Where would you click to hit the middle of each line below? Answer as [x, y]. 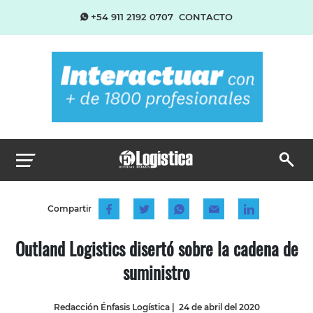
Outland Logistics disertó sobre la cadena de [156, 248]
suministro [156, 272]
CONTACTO [206, 17]
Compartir [69, 208]
